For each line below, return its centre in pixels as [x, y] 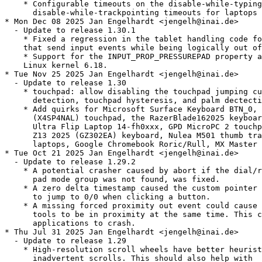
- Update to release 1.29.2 [70, 162]
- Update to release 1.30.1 [70, 30]
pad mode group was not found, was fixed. [112, 180]
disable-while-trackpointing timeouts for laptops [131, 13]
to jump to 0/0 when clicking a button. [108, 197]
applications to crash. [70, 223]
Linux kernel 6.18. [56, 65]
